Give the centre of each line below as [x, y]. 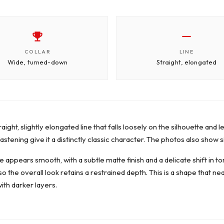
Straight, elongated [186, 62]
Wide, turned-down [37, 62]
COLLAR [37, 51]
